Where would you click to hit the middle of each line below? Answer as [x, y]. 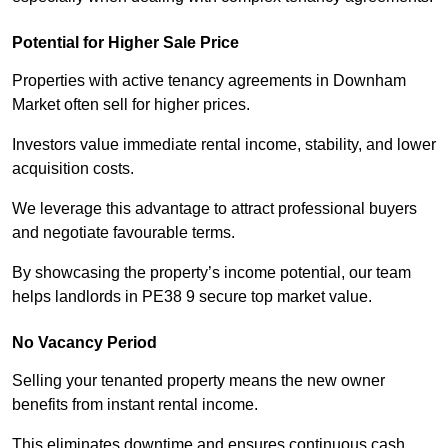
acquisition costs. [73, 169]
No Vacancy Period [84, 343]
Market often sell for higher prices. [131, 105]
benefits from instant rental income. [135, 405]
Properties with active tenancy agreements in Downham [209, 81]
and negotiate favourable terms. [123, 233]
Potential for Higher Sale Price [125, 43]
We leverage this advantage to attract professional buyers [214, 209]
